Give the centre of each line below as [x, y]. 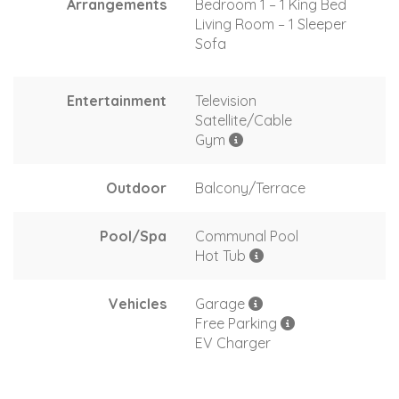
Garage [222, 303]
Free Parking [238, 323]
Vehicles [138, 303]
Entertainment [117, 100]
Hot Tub [222, 255]
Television [226, 100]
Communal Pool [247, 236]
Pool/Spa [133, 236]
